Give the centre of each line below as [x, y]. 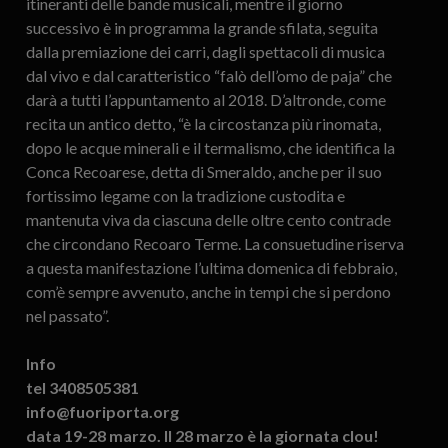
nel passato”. [67, 316]
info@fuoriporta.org [102, 412]
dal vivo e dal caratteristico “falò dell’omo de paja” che [208, 76]
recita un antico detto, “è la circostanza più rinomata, [203, 124]
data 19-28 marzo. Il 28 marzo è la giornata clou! [202, 436]
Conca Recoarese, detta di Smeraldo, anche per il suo [203, 172]
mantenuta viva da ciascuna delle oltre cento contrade [208, 220]
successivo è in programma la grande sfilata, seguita [201, 28]
